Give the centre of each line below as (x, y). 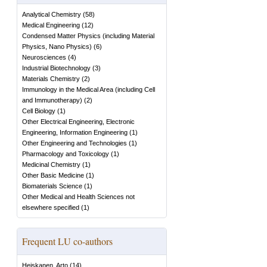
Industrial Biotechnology (56, 68)
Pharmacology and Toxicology (66, 154)
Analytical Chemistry (52, 14)
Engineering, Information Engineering (75, 132)
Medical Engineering (51, 25)
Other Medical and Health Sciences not (78, 197)
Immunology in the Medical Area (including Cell (89, 89)
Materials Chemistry (51, 79)
